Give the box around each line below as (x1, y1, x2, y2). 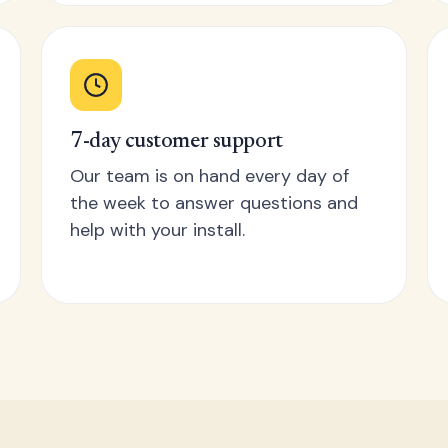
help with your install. (70, 218, 246, 242)
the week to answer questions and (70, 191, 359, 215)
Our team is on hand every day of (70, 164, 350, 188)
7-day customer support (70, 131, 283, 153)
